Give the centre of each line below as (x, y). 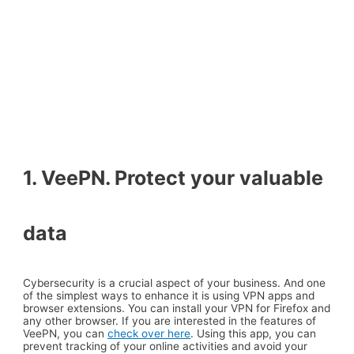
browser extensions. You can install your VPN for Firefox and (177, 309)
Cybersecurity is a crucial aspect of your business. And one (175, 283)
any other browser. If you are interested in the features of (170, 321)
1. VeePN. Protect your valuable (173, 177)
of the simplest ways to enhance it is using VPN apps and (169, 296)
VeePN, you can (66, 334)
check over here (149, 334)
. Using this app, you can (254, 334)
